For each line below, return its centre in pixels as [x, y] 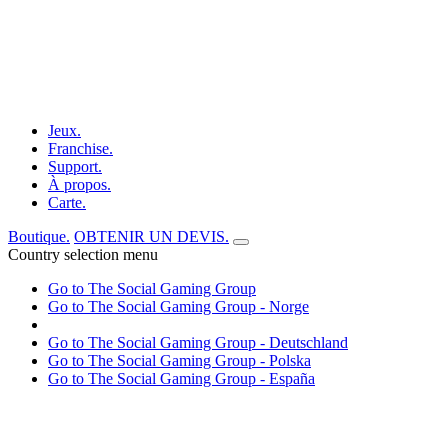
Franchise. [80, 148]
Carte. [67, 202]
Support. [75, 166]
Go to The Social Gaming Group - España [181, 378]
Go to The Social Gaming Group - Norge [178, 306]
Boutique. [39, 236]
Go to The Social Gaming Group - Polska [179, 360]
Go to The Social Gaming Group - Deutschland [198, 342]
